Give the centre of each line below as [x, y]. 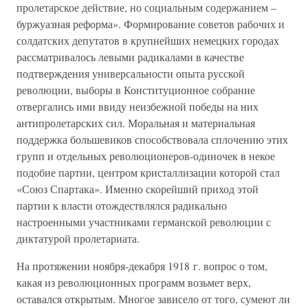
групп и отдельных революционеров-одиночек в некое [146, 156]
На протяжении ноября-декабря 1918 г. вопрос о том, [142, 266]
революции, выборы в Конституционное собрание [136, 90]
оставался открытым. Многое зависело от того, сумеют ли [153, 299]
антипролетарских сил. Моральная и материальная [136, 123]
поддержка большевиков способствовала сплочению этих [152, 139]
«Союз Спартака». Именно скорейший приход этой [137, 189]
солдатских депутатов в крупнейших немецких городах [148, 40]
